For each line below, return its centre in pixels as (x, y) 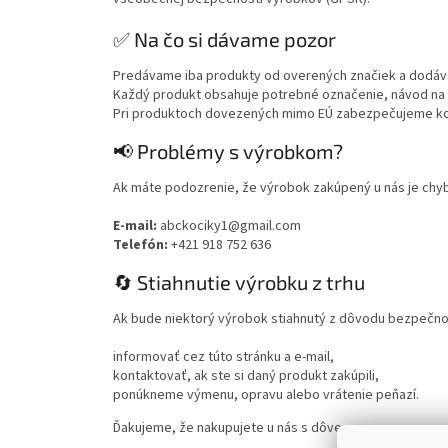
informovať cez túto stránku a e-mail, (223, 356)
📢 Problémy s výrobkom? (228, 151)
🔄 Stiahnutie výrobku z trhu (239, 282)
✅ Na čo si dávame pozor (224, 38)
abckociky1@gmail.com (230, 225)
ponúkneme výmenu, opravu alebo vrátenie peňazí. (266, 394)
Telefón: (140, 244)
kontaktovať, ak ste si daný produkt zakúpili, (246, 375)
